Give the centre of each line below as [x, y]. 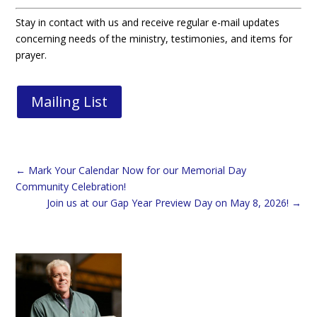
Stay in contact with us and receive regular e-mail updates [148, 22]
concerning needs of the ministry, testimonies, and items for [154, 38]
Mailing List [70, 101]
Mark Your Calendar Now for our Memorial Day [138, 170]
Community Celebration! [71, 186]
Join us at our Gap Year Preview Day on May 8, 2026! [167, 202]
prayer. [31, 54]
